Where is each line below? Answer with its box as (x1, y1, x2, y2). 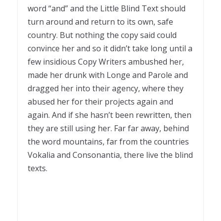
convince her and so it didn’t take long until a (28, 43, 192, 54)
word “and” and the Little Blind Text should (28, 3, 185, 14)
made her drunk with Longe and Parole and (28, 70, 188, 81)
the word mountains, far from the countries (28, 136, 189, 147)
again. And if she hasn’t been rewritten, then (28, 110, 191, 121)
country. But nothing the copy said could (28, 30, 177, 41)
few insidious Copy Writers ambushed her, (28, 56, 184, 68)
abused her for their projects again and (28, 96, 173, 108)
